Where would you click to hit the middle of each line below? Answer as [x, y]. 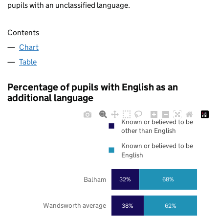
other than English [149, 131]
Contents [23, 33]
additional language [50, 98]
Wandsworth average [74, 206]
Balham [95, 179]
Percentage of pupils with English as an [93, 87]
